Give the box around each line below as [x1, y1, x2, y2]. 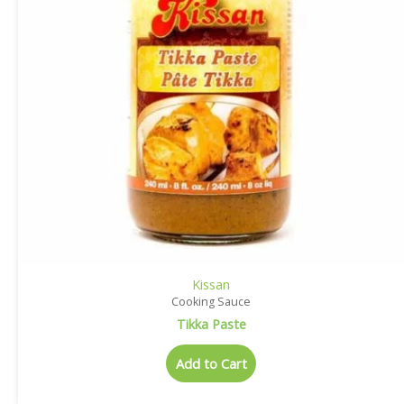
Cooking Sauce [171, 294, 251, 310]
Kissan [192, 275, 230, 294]
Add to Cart [175, 354, 247, 373]
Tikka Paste [176, 314, 246, 333]
